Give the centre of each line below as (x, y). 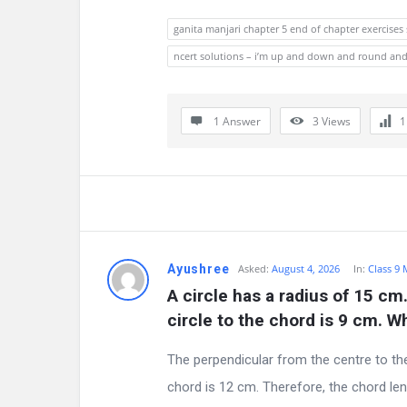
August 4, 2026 (306, 268)
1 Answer (237, 121)
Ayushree (199, 269)
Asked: (254, 268)
